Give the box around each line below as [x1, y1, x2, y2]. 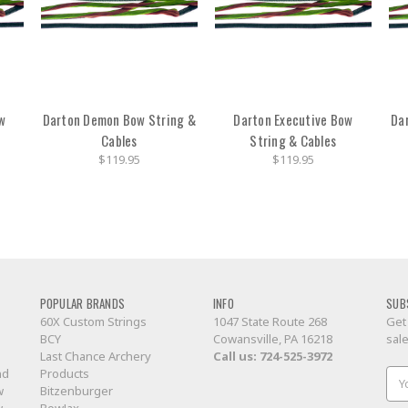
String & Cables [250, 129, 337, 150]
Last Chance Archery [39, 348, 151, 365]
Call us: [212, 348, 260, 365]
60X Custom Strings [39, 313, 147, 331]
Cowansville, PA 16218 [212, 331, 332, 348]
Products [39, 365, 89, 382]
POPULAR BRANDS [39, 294, 125, 313]
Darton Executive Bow [233, 108, 353, 129]
